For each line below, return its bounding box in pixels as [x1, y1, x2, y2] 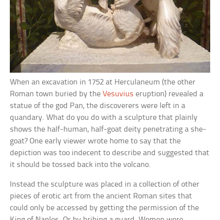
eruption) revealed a [134, 90, 204, 99]
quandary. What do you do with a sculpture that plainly [10, 113, 198, 122]
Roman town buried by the [10, 90, 103, 99]
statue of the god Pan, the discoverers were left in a [10, 102, 186, 110]
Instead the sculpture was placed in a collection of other [10, 180, 200, 189]
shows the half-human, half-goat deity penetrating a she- [10, 125, 207, 134]
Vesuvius [103, 90, 134, 99]
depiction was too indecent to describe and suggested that [10, 149, 210, 158]
